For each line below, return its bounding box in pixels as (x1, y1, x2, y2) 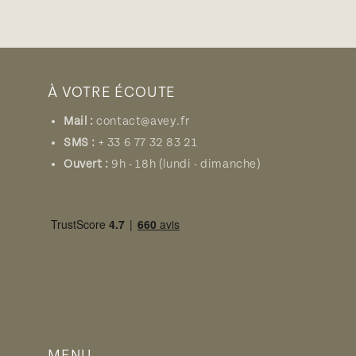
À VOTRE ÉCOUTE (48, 84, 176, 100)
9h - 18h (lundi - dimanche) (108, 157, 261, 170)
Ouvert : (64, 157, 109, 170)
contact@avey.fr (93, 114, 190, 127)
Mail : (64, 114, 94, 127)
